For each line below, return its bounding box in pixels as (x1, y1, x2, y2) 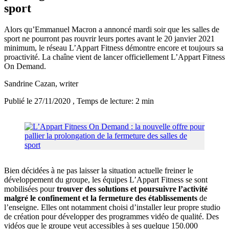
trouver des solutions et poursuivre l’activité (57, 185, 208, 194)
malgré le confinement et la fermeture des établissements (4, 194, 197, 203)
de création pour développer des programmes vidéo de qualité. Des (4, 212, 219, 221)
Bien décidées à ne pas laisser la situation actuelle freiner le (4, 166, 193, 175)
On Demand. (4, 62, 48, 71)
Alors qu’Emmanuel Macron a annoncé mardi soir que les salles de (4, 25, 219, 34)
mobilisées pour (4, 185, 57, 194)
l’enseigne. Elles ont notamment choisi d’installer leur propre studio (4, 203, 220, 212)
